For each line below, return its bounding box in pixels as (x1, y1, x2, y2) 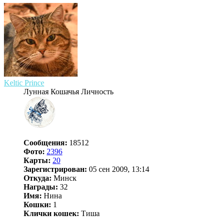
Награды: (24, 182, 58, 191)
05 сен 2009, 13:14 (87, 165, 149, 173)
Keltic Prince (4, 78, 44, 87)
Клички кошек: (24, 209, 79, 218)
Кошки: (24, 200, 51, 209)
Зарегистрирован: (24, 165, 87, 173)
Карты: (24, 156, 51, 165)
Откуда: (24, 173, 52, 182)
